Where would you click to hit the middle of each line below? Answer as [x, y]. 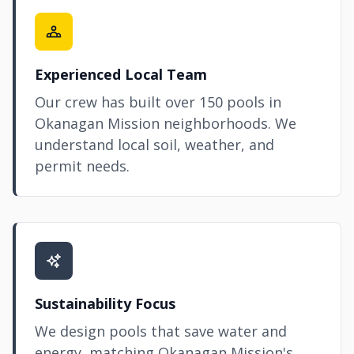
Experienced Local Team [121, 74]
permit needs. [82, 166]
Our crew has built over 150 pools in [158, 102]
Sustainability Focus [105, 303]
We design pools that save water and [161, 331]
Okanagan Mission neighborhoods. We [166, 123]
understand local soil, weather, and [154, 145]
